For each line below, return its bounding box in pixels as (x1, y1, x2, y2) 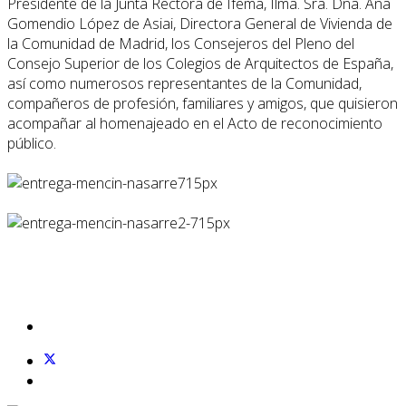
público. (7, 133, 56, 154)
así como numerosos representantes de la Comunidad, (7, 73, 362, 94)
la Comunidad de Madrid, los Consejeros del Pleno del (7, 34, 354, 54)
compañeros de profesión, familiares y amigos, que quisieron (7, 93, 398, 114)
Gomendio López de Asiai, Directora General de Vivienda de (7, 14, 392, 34)
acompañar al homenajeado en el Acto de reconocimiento (7, 113, 382, 134)
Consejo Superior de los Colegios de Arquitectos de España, (7, 53, 393, 74)
